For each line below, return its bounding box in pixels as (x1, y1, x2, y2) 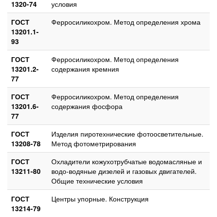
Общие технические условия (51, 175, 143, 186)
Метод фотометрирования (51, 138, 136, 148)
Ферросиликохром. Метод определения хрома (51, 16, 201, 27)
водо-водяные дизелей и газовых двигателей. (51, 166, 197, 176)
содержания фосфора (51, 101, 123, 111)
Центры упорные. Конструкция (51, 193, 149, 203)
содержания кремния (51, 63, 119, 74)
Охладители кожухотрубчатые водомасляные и (51, 156, 202, 166)
